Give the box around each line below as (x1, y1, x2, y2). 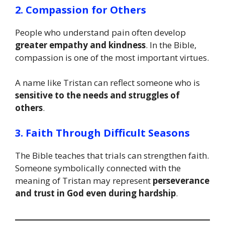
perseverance (153, 174, 209, 186)
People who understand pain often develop (15, 26, 186, 38)
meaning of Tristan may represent (15, 174, 153, 186)
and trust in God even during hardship (15, 187, 176, 199)
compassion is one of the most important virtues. (15, 51, 209, 63)
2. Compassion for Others (15, 3, 146, 17)
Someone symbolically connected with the (15, 162, 181, 174)
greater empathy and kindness (15, 39, 146, 51)
